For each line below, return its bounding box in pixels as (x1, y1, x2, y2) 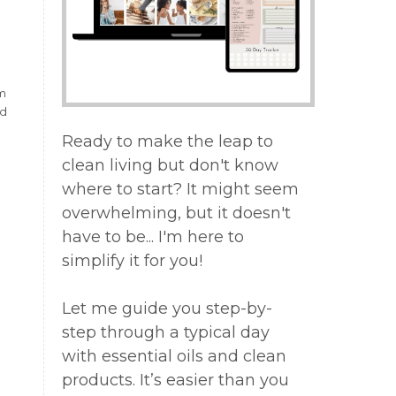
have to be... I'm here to (61, 227, 244, 247)
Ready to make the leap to (61, 132, 273, 152)
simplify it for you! (61, 251, 211, 271)
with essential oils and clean (61, 346, 286, 367)
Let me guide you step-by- (61, 299, 272, 319)
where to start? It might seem (61, 179, 299, 200)
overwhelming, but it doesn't (61, 203, 291, 224)
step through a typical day (61, 323, 270, 343)
